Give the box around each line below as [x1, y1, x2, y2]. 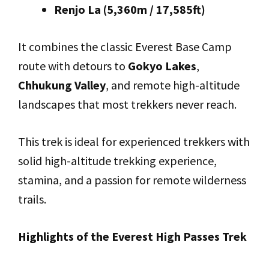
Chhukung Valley [18, 77, 106, 92]
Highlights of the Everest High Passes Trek [18, 229, 247, 244]
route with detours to [18, 58, 128, 73]
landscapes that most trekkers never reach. [18, 97, 237, 112]
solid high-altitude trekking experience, [18, 153, 217, 168]
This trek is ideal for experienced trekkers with [18, 134, 250, 149]
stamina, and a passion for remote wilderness [18, 172, 246, 187]
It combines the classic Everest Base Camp [18, 39, 232, 54]
